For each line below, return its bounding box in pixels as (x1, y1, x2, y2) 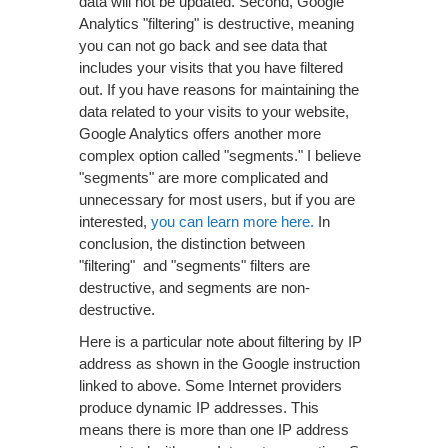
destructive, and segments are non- (79, 279, 310, 296)
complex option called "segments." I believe (79, 147, 361, 164)
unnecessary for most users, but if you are (79, 191, 355, 208)
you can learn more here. (151, 213, 314, 230)
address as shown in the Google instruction (79, 355, 360, 372)
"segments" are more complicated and (79, 169, 328, 186)
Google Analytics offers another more (79, 125, 321, 142)
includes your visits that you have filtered (79, 59, 343, 76)
